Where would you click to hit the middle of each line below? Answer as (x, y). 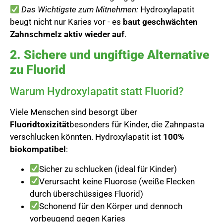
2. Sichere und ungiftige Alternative (110, 55)
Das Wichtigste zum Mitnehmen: (80, 9)
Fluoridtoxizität (40, 125)
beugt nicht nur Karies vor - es (66, 22)
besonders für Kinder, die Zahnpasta (137, 125)
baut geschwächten (160, 22)
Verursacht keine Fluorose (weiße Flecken (117, 181)
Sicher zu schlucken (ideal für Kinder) (108, 169)
